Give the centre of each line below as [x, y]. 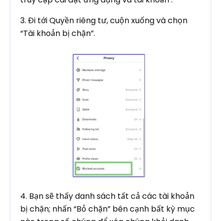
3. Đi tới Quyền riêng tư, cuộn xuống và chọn [104, 21]
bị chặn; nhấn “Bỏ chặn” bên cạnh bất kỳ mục [108, 209]
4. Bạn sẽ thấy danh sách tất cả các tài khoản [107, 196]
